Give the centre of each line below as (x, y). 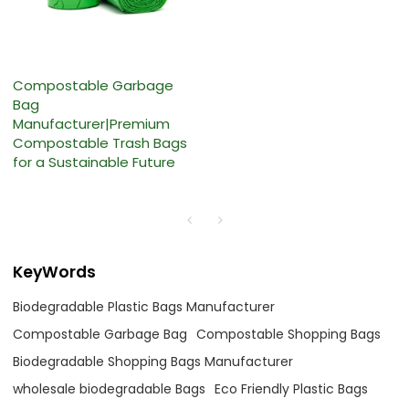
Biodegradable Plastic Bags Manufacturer (144, 306)
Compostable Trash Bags (100, 143)
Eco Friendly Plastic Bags (292, 388)
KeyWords (55, 272)
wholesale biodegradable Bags (110, 388)
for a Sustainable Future (94, 163)
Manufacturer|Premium (92, 124)
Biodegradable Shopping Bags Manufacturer (153, 361)
